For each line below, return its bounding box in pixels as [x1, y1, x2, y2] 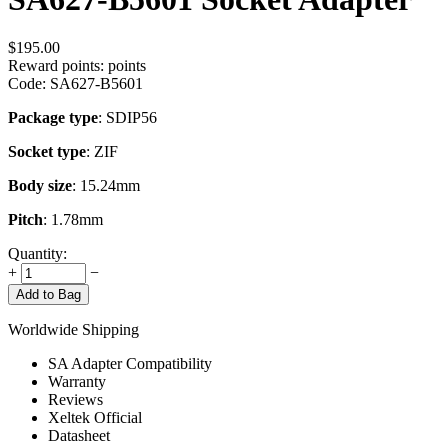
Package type [8, 109, 98, 127]
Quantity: [8, 245, 67, 263]
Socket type [8, 143, 86, 161]
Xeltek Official [48, 409, 142, 427]
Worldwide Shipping [8, 321, 139, 339]
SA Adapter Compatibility [48, 355, 212, 373]
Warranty [48, 373, 106, 391]
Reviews [48, 391, 103, 409]
